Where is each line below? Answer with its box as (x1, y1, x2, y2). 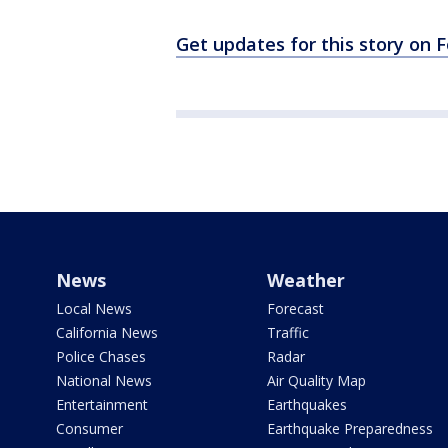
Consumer (56, 418, 123, 438)
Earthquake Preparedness (266, 418, 433, 438)
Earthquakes (266, 394, 347, 414)
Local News (56, 298, 132, 318)
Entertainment (56, 394, 148, 414)
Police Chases (56, 346, 146, 366)
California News (56, 322, 158, 342)
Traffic (266, 322, 309, 342)
